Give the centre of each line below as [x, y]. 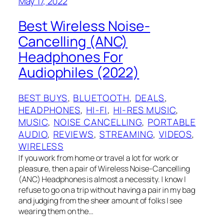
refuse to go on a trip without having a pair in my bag [107, 190]
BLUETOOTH [101, 98]
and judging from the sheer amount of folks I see [101, 201]
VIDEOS [175, 134]
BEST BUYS [43, 98]
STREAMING [126, 134]
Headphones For [71, 57]
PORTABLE [172, 122]
